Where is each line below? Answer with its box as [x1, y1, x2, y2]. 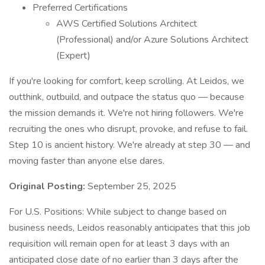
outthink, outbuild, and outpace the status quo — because [9, 91, 244, 104]
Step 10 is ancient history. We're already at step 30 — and [9, 138, 250, 151]
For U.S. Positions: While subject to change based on [9, 205, 227, 218]
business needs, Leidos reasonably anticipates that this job [9, 221, 250, 234]
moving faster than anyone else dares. [9, 154, 164, 167]
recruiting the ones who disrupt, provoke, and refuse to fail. [9, 122, 248, 135]
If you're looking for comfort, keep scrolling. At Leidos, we [9, 75, 244, 88]
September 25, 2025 [88, 180, 176, 193]
